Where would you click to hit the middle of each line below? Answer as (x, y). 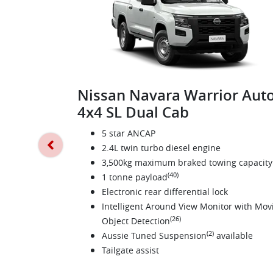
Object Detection (136, 221)
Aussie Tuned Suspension (154, 236)
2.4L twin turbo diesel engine (161, 148)
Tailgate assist (130, 250)
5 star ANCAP (129, 133)
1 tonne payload (135, 177)
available (233, 236)
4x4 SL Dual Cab (133, 112)
